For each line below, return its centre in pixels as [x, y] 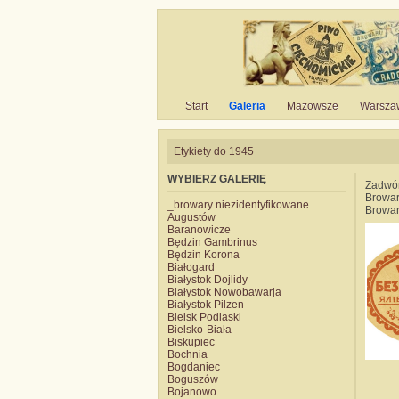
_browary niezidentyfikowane [238, 205]
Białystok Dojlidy [208, 280]
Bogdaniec [194, 367]
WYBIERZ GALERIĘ [217, 179]
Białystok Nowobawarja [224, 292]
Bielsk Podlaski [204, 317]
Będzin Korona [204, 255]
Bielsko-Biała [199, 330]
